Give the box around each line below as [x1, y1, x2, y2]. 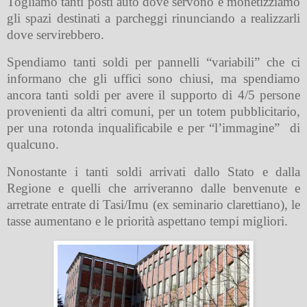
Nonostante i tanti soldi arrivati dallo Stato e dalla [7, 164, 300, 179]
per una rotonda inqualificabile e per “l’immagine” [7, 120, 280, 135]
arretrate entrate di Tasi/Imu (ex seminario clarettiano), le [7, 197, 300, 212]
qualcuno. [7, 136, 59, 151]
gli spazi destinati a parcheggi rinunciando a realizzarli [7, 11, 300, 26]
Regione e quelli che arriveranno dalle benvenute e [7, 180, 300, 195]
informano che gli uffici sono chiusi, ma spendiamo [7, 71, 300, 86]
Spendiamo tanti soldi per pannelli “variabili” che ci [7, 54, 300, 69]
